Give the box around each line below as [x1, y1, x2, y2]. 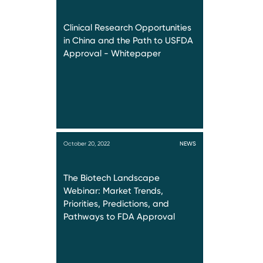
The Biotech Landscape [63, 173, 160, 183]
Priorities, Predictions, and [63, 198, 169, 209]
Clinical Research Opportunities [63, 22, 191, 33]
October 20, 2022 [63, 140, 110, 147]
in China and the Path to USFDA [63, 35, 193, 46]
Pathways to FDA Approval [63, 211, 175, 222]
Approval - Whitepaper [63, 48, 161, 59]
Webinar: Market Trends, [63, 186, 163, 196]
